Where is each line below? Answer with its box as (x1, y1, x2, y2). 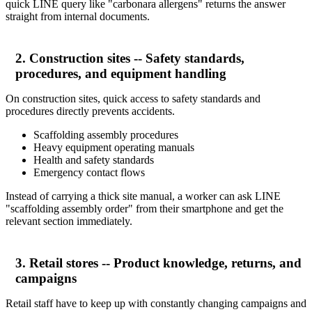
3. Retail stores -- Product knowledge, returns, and (15, 255, 302, 270)
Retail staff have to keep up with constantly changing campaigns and (6, 297, 306, 309)
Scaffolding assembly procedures (33, 128, 178, 141)
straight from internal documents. (6, 10, 150, 22)
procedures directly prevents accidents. (6, 104, 175, 117)
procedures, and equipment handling (15, 65, 226, 81)
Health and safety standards (33, 153, 154, 166)
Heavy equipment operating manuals (33, 141, 194, 153)
